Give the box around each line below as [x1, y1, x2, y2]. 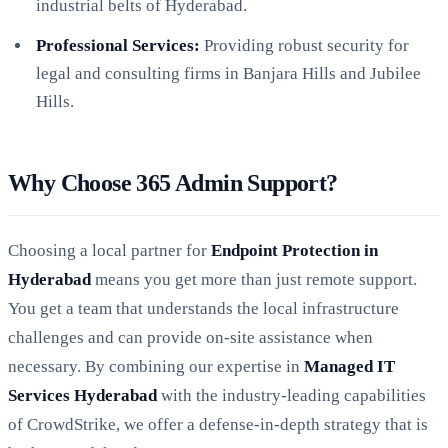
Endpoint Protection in [211, 240, 378, 260]
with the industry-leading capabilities [157, 385, 426, 405]
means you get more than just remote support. [91, 269, 417, 289]
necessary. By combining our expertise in [8, 356, 304, 376]
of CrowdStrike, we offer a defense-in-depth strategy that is [8, 414, 428, 434]
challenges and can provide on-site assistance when [8, 327, 373, 347]
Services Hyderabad [8, 385, 157, 405]
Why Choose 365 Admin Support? [8, 169, 338, 196]
